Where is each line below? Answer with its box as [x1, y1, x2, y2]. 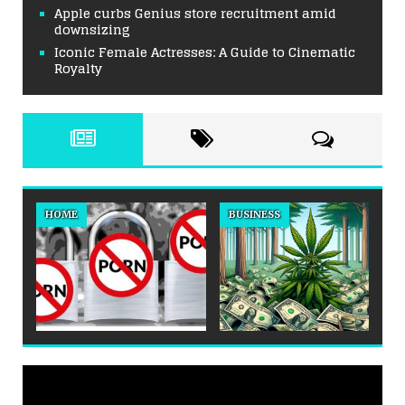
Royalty [54, 57, 102, 80]
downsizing [54, 18, 130, 42]
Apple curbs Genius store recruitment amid [54, 2, 336, 25]
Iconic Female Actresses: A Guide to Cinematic [54, 41, 355, 64]
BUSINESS [229, 208, 280, 221]
